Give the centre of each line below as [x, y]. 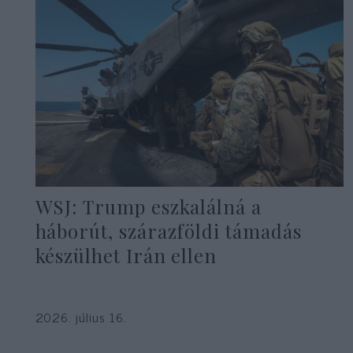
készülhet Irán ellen [126, 256]
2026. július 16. [81, 316]
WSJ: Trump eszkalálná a [148, 207]
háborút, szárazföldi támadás [168, 231]
